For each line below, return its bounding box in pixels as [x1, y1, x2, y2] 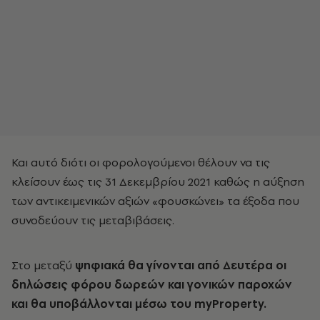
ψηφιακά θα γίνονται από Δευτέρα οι [75, 257, 286, 273]
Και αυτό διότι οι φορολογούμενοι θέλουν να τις [11, 154, 270, 170]
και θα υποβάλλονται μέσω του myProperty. [11, 296, 266, 311]
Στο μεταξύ [11, 257, 75, 273]
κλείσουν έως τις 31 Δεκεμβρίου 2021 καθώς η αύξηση [11, 174, 304, 189]
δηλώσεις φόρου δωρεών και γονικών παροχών [11, 276, 292, 292]
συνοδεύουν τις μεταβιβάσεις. [11, 212, 174, 228]
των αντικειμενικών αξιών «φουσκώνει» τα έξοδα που [11, 193, 299, 209]
